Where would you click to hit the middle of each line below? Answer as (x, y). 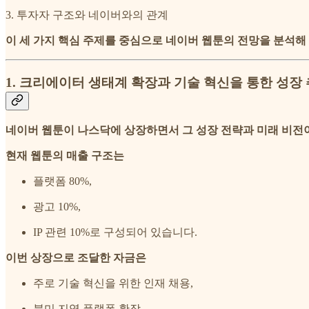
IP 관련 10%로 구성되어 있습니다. (115, 232)
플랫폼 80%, (62, 181)
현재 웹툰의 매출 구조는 (65, 155)
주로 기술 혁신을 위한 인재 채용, (113, 283)
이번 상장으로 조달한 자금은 (76, 257)
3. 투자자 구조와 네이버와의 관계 (87, 15)
